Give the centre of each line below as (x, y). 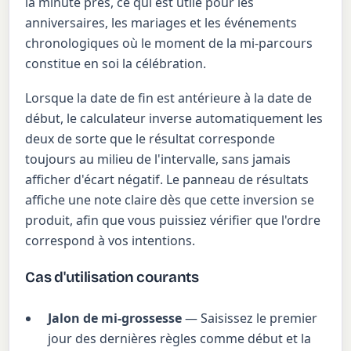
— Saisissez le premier (250, 318)
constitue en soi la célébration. (116, 63)
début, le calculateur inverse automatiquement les (174, 118)
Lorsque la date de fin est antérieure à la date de (169, 98)
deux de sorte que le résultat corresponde (150, 138)
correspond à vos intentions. (110, 240)
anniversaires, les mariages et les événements (161, 22)
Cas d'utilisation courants (112, 277)
